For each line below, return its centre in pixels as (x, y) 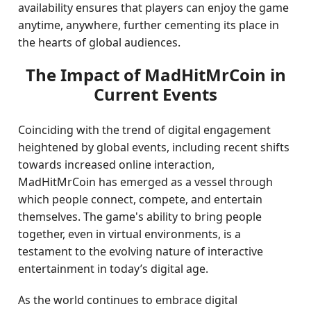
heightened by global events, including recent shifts (154, 147)
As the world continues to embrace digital (128, 300)
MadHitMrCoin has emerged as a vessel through (146, 182)
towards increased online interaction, (117, 165)
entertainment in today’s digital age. (114, 269)
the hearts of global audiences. (100, 42)
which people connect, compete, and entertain (141, 199)
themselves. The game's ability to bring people (140, 217)
